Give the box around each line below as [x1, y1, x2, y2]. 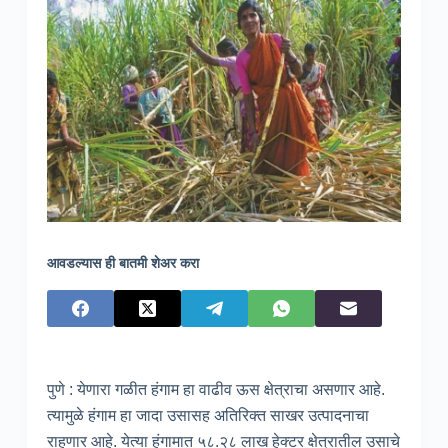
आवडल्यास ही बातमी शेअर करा [46, 254, 199, 271]
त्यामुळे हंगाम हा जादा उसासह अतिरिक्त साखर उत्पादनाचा [46, 406, 369, 424]
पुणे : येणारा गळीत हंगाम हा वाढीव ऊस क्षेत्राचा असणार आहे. [46, 380, 385, 398]
